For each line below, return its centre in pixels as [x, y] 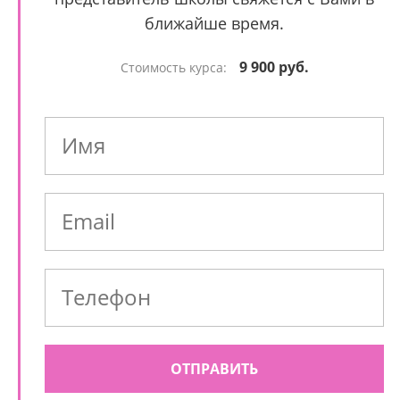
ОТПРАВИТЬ [214, 369]
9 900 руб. [274, 67]
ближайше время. [214, 23]
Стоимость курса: [175, 67]
